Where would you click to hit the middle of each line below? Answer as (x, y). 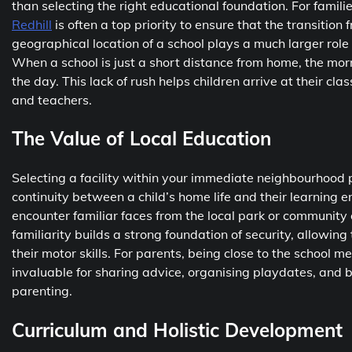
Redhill (32, 24)
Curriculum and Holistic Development (177, 330)
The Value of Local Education (141, 139)
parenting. (42, 291)
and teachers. (52, 99)
